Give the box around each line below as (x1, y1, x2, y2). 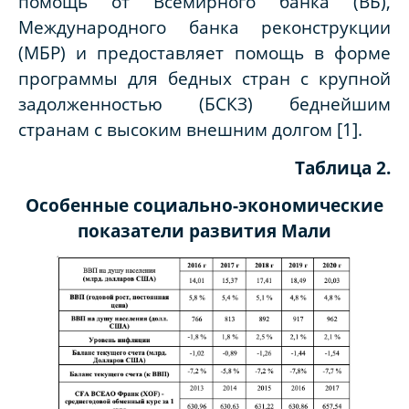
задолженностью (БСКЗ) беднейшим (18, 92, 391, 116)
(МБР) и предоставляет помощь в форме (18, 41, 391, 65)
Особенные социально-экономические (26, 194, 383, 217)
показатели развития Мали (78, 219, 331, 243)
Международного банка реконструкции (18, 16, 391, 39)
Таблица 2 (295, 155, 386, 179)
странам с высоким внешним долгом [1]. (18, 118, 362, 142)
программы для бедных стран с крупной (18, 67, 391, 90)
